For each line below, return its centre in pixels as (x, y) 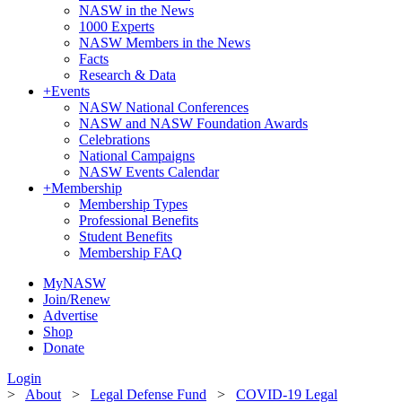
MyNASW (74, 283)
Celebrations (114, 140)
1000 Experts (117, 26)
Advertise (70, 315)
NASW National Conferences (164, 107)
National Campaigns (137, 156)
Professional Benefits (139, 220)
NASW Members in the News (165, 43)
